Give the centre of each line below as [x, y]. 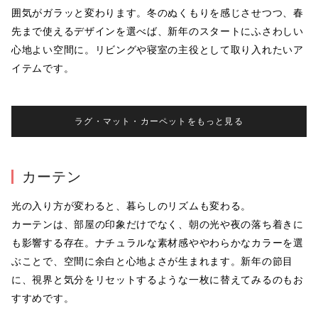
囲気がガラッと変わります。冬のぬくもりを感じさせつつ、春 [158, 13]
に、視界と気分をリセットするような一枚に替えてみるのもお [158, 280]
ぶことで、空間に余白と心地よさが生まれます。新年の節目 [152, 262]
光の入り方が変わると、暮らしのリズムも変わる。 [132, 206]
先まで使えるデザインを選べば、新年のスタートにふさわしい [158, 32]
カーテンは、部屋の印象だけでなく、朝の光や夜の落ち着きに [158, 225]
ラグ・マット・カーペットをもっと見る [159, 122]
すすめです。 [43, 298]
